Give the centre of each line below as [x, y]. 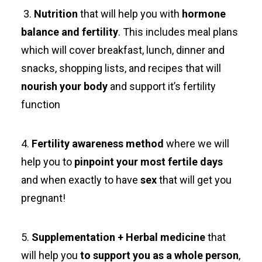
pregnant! [43, 198]
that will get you [194, 180]
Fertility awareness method [96, 144]
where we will [196, 144]
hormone [204, 14]
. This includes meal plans [178, 32]
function [41, 104]
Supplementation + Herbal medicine [118, 237]
